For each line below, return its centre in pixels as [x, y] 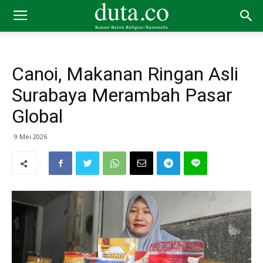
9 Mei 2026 [31, 136]
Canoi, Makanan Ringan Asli [125, 74]
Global [37, 116]
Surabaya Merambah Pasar [122, 95]
